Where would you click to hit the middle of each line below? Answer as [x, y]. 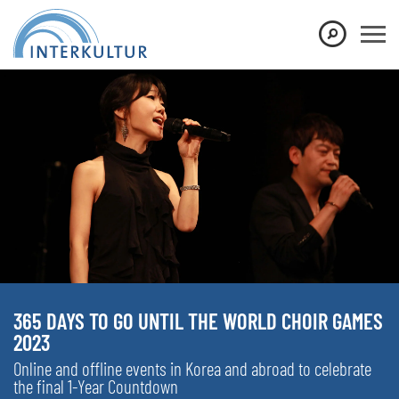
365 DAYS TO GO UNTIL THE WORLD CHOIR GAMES [198, 320]
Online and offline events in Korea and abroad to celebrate [192, 368]
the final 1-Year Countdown [96, 386]
